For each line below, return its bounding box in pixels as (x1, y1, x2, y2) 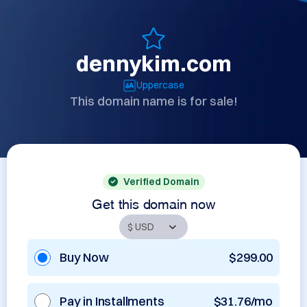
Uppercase (136, 79, 184, 91)
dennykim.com (75, 50, 232, 77)
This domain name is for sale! (69, 93, 238, 109)
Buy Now (60, 249, 109, 265)
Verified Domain (123, 175, 199, 188)
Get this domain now (92, 199, 215, 206)
